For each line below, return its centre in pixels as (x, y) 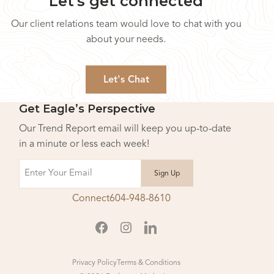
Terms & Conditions (148, 263)
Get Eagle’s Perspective (87, 109)
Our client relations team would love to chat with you (126, 25)
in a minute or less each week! (84, 145)
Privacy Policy (94, 263)
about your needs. (126, 40)
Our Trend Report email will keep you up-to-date (125, 129)
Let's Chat (126, 80)
